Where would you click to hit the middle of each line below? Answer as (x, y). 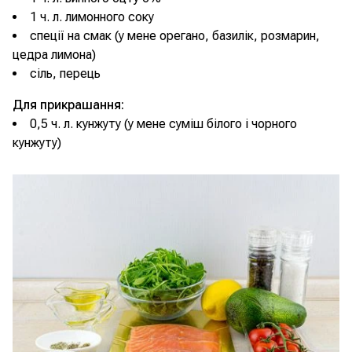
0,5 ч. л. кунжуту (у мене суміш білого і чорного (163, 124)
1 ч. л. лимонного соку (92, 17)
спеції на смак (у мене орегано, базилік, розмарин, (175, 36)
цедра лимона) (54, 55)
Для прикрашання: (68, 105)
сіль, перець (65, 73)
